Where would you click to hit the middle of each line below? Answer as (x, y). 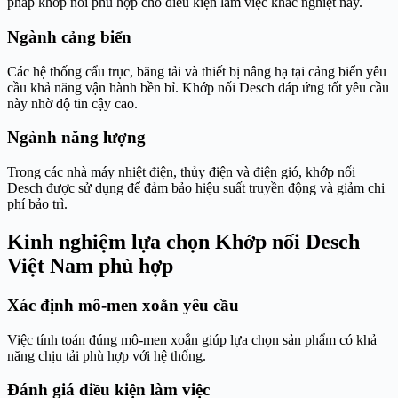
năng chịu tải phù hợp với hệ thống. (107, 355)
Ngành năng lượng (76, 138)
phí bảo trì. (37, 204)
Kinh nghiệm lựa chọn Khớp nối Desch (183, 241)
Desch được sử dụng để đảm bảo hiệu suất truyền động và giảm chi (196, 188)
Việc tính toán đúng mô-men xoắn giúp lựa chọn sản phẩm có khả (192, 339)
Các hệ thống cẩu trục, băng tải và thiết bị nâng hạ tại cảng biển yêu (197, 71)
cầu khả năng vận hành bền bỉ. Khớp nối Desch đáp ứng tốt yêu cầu (198, 87)
